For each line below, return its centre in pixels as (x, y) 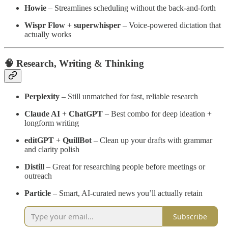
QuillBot (77, 140)
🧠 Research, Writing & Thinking (74, 63)
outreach (38, 176)
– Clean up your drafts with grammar (152, 140)
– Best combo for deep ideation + (157, 114)
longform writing (52, 123)
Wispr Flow (45, 25)
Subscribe (190, 216)
